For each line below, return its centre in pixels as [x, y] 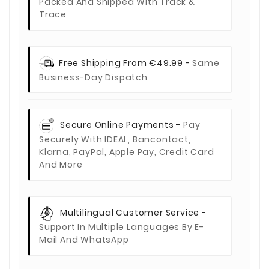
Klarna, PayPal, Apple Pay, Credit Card [127, 152]
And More [61, 165]
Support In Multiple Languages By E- [122, 227]
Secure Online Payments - [122, 125]
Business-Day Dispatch [93, 77]
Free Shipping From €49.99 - [126, 63]
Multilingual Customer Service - [133, 213]
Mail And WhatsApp [84, 240]
